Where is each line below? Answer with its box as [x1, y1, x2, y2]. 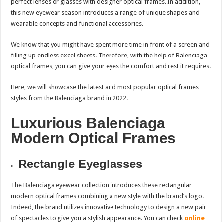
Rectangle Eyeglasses [18, 157, 143, 171]
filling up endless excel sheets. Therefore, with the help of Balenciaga [11, 52, 208, 59]
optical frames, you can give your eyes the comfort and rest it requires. [11, 62, 211, 70]
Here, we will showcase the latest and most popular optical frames [11, 83, 199, 91]
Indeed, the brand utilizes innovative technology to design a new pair [11, 203, 207, 211]
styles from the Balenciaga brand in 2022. [11, 94, 128, 102]
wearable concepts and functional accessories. [11, 20, 144, 28]
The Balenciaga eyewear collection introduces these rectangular [11, 181, 192, 189]
